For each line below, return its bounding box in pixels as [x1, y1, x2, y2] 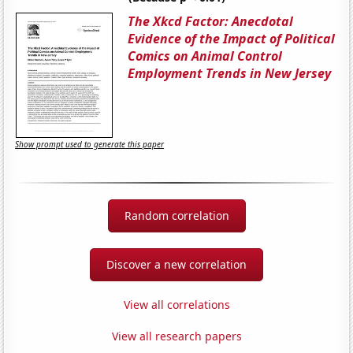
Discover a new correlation [106, 256, 247, 272]
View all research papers [111, 328, 242, 344]
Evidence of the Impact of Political [128, 29, 336, 47]
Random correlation [124, 207, 229, 223]
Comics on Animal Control [128, 46, 283, 65]
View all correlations [123, 296, 230, 312]
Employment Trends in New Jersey [128, 64, 332, 82]
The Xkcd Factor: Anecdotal [128, 12, 294, 30]
